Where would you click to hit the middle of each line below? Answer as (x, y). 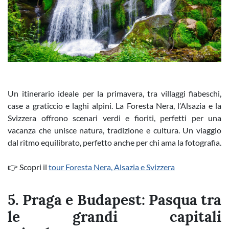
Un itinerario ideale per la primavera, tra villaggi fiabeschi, (114, 93)
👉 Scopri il (28, 167)
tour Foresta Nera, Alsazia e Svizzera (112, 167)
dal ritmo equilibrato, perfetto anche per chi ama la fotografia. (114, 142)
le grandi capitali (114, 217)
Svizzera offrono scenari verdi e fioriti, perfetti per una (114, 118)
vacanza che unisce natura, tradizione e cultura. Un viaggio (114, 130)
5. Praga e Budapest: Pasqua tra (114, 200)
